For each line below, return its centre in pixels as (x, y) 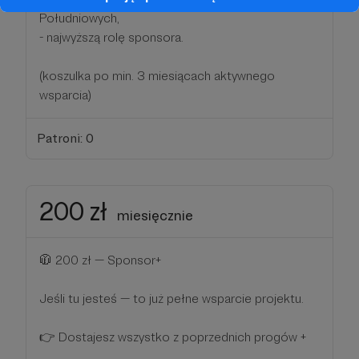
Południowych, (79, 18)
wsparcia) (65, 95)
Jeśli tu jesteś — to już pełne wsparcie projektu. (171, 298)
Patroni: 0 (65, 138)
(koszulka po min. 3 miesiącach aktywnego (157, 75)
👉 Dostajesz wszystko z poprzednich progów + (173, 337)
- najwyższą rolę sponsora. (111, 37)
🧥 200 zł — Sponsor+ (100, 260)
